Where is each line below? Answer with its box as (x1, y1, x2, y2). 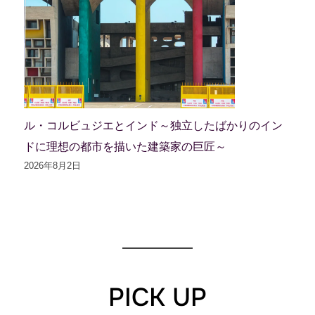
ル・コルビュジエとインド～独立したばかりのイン (23, 119, 283, 131)
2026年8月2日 (23, 160, 81, 171)
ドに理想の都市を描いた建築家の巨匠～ (23, 140, 226, 153)
